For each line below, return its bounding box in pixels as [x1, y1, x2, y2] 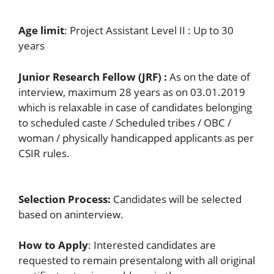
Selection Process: [18, 192, 111, 206]
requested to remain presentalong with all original [18, 253, 255, 267]
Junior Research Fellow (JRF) [18, 69, 161, 84]
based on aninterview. [18, 207, 124, 221]
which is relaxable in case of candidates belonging [18, 100, 252, 114]
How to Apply [18, 238, 88, 252]
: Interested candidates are [88, 238, 216, 252]
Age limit [18, 23, 64, 37]
